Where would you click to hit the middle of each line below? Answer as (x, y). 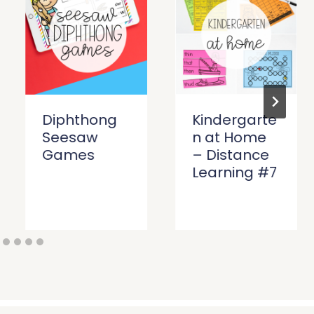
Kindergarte (235, 120)
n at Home (230, 138)
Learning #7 (235, 173)
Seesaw (70, 138)
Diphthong (80, 120)
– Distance (231, 155)
